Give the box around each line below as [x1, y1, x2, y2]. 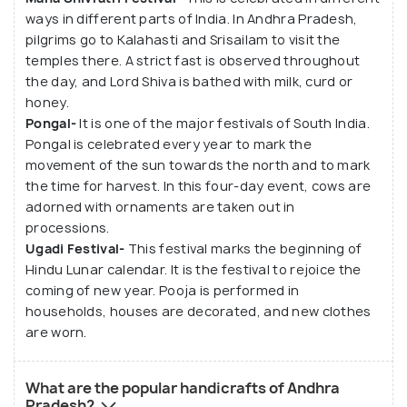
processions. [25, 219, 110, 237]
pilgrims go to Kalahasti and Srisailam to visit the [25, 31, 341, 49]
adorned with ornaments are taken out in [25, 198, 295, 216]
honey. [25, 94, 69, 112]
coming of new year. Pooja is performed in [25, 282, 300, 300]
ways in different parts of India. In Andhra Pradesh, [25, 10, 358, 28]
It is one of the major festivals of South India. [79, 114, 370, 133]
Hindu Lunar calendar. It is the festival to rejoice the [25, 261, 362, 279]
